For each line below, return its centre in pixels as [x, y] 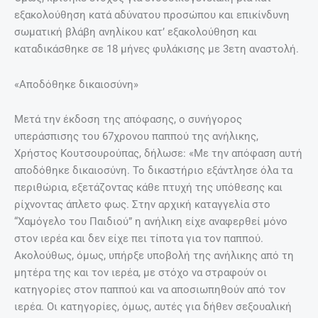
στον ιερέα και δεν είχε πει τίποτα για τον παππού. [139, 239]
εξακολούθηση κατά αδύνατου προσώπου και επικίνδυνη [152, 15]
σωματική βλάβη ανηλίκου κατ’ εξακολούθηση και [136, 32]
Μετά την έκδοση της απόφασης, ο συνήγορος [128, 120]
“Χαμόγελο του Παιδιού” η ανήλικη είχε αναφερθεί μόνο [151, 222]
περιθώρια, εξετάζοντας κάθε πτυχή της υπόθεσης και [148, 188]
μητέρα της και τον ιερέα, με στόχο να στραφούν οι [141, 273]
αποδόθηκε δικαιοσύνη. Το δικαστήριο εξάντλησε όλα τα [153, 171]
